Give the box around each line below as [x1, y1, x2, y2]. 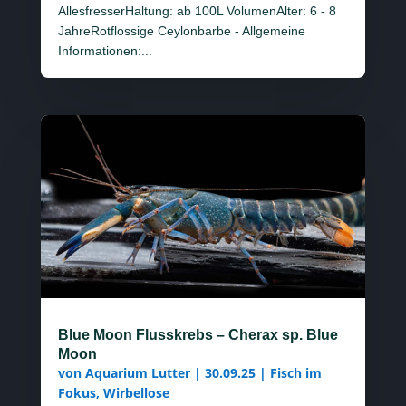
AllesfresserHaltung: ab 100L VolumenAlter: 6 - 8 [57, 4, 336, 19]
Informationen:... [57, 43, 152, 59]
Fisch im [269, 364, 322, 382]
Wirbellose [102, 384, 169, 402]
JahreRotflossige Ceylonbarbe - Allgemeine [57, 24, 305, 39]
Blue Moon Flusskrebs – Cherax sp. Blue [57, 327, 338, 343]
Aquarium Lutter [84, 364, 190, 382]
